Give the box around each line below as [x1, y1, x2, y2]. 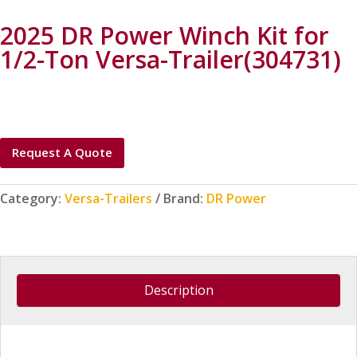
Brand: [163, 190, 206, 208]
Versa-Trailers [65, 190, 152, 208]
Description [143, 281, 214, 300]
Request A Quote [12, 144, 112, 161]
